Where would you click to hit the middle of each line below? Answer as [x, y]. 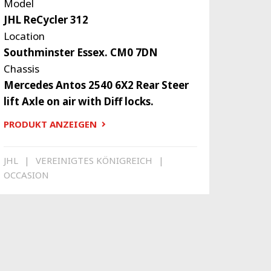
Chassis [21, 69]
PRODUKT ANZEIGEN [50, 124]
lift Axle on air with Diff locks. [78, 102]
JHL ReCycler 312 [46, 20]
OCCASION [26, 175]
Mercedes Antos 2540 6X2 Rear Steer [96, 85]
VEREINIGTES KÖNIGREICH [94, 160]
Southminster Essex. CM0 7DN [80, 53]
